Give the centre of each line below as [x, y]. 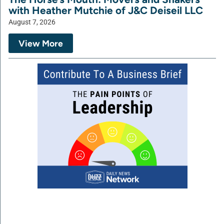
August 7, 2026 [32, 22]
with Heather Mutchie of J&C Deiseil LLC [106, 10]
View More [41, 43]
